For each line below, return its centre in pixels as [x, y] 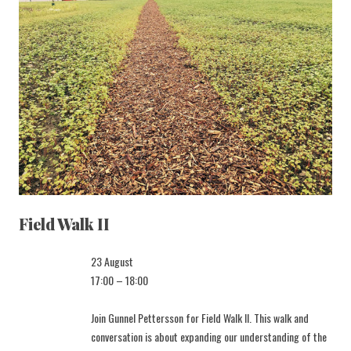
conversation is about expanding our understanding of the [209, 337]
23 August [112, 261]
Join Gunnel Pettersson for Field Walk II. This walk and [200, 318]
